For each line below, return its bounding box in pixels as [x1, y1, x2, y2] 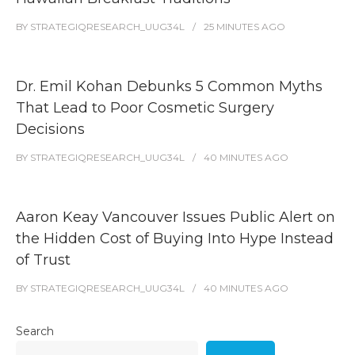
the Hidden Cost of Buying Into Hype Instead [16, 229, 334, 247]
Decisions [16, 120, 85, 138]
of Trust [16, 250, 71, 269]
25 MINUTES [204, 20, 259, 32]
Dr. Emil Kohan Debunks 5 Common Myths [16, 77, 323, 95]
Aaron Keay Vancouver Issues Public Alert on [16, 208, 335, 226]
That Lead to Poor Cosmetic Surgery [16, 98, 274, 116]
